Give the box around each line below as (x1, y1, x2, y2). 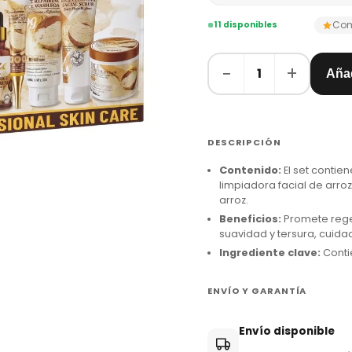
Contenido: (219, 163, 281, 177)
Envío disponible (239, 324, 335, 339)
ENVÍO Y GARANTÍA (207, 284, 307, 297)
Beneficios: (219, 212, 281, 225)
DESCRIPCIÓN (207, 136, 281, 148)
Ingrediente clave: (219, 246, 321, 259)
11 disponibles (214, 19, 277, 31)
